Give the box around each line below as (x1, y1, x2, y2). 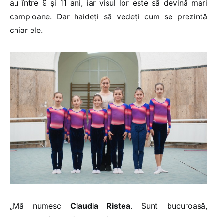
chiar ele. (10, 25, 43, 35)
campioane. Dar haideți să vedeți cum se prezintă (10, 11, 207, 21)
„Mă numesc (10, 201, 70, 211)
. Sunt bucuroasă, (130, 201, 208, 211)
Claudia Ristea (70, 201, 131, 211)
